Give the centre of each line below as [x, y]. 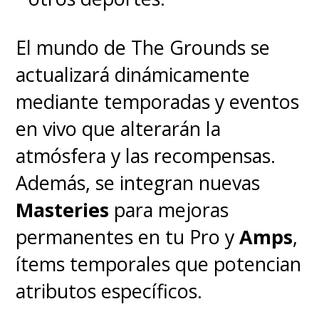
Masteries [63, 210]
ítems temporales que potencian [159, 264]
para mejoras [169, 210]
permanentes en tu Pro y [128, 237]
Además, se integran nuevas [138, 183]
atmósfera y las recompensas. [146, 156]
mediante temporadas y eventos [158, 102]
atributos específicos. [109, 291]
